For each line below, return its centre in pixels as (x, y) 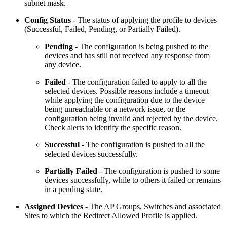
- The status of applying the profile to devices (144, 20)
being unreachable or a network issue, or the (115, 109)
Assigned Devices (54, 206)
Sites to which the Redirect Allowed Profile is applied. (111, 215)
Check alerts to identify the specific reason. (113, 127)
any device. (63, 64)
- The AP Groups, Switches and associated (152, 206)
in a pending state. (73, 189)
